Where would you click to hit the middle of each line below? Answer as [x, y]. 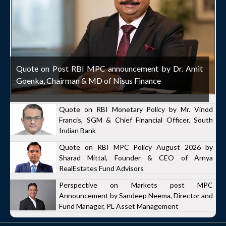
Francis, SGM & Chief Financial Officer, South [136, 120]
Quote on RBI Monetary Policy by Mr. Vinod [136, 109]
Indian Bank [77, 130]
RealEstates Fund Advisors [101, 168]
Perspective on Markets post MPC [136, 185]
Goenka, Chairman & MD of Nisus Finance [89, 80]
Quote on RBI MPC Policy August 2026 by [136, 147]
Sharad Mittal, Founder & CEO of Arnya [136, 158]
